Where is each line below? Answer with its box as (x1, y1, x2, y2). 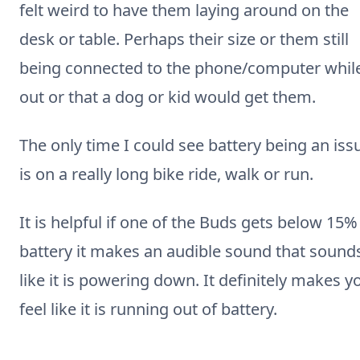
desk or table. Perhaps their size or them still (19, 28, 349, 50)
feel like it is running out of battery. (19, 298, 277, 320)
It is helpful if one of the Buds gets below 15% (19, 211, 358, 233)
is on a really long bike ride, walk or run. (19, 163, 313, 185)
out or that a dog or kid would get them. (19, 86, 316, 108)
